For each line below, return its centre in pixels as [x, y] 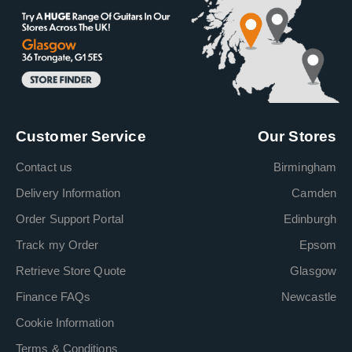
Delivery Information [68, 192]
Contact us [44, 167]
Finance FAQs [53, 296]
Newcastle [309, 296]
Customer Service [81, 136]
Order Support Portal [70, 218]
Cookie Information [65, 322]
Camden [314, 192]
